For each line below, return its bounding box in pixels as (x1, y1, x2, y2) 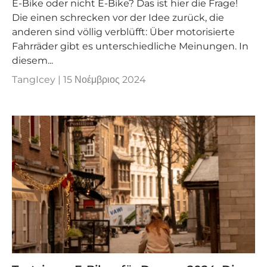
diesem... (12, 55, 53, 67)
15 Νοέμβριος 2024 (63, 74, 146, 86)
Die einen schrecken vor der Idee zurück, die (12, 12, 224, 24)
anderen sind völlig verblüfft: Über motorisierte (12, 26, 235, 38)
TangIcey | (12, 74, 63, 86)
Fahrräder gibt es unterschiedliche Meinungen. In (12, 41, 249, 52)
